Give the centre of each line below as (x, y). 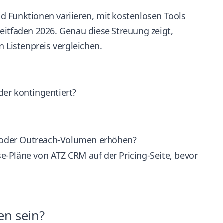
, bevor (184, 155)
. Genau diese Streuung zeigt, (114, 31)
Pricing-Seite (145, 155)
